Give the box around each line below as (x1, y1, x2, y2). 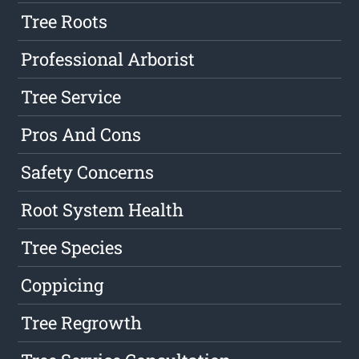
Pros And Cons (21, 123, 142, 147)
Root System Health (21, 198, 184, 222)
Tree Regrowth (21, 311, 143, 335)
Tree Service (21, 85, 122, 109)
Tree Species (21, 236, 123, 260)
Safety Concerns (21, 160, 155, 184)
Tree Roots (21, 10, 108, 34)
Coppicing (21, 273, 104, 297)
